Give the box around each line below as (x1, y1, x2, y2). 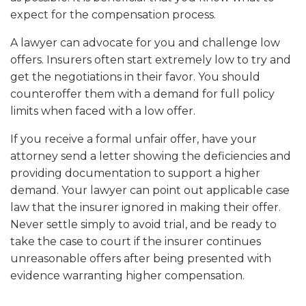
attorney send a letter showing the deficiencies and (10, 150, 291, 163)
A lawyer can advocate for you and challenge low (10, 36, 280, 49)
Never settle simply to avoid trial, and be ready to (10, 218, 277, 231)
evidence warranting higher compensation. (10, 269, 245, 282)
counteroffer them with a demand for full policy (10, 87, 275, 100)
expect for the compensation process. (10, 8, 216, 21)
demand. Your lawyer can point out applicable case (10, 184, 290, 197)
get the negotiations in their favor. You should (10, 70, 260, 83)
